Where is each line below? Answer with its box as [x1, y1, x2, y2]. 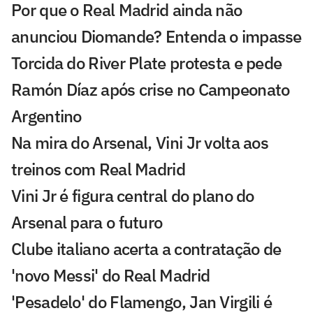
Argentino [11, 105, 82, 128]
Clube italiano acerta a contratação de [11, 238, 282, 261]
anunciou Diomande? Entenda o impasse [11, 25, 302, 48]
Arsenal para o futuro [11, 211, 163, 234]
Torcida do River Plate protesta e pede [11, 52, 282, 75]
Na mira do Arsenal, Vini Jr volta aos [11, 131, 269, 154]
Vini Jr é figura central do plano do [11, 184, 254, 208]
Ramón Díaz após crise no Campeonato [11, 78, 290, 101]
